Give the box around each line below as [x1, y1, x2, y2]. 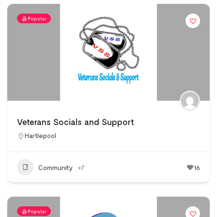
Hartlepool [25, 131, 56, 140]
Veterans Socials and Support [17, 116, 134, 127]
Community [38, 163, 73, 171]
